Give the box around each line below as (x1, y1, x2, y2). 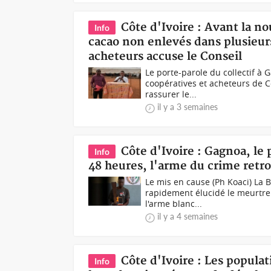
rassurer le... (145, 88, 197, 100)
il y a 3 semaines (157, 102, 218, 112)
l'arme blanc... (145, 198, 203, 209)
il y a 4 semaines (157, 211, 218, 221)
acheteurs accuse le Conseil (88, 50, 243, 64)
